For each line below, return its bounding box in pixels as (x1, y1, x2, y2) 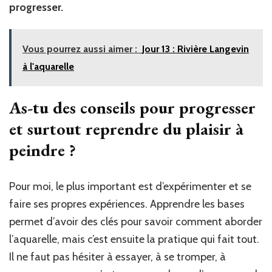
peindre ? (9, 139, 76, 161)
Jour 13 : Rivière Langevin (142, 43, 249, 55)
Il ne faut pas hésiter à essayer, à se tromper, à (9, 250, 226, 264)
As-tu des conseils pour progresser (9, 97, 256, 119)
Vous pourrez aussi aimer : (22, 43, 137, 55)
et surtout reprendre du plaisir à (9, 118, 243, 140)
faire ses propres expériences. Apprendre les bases (9, 197, 245, 211)
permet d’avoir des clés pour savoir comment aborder (9, 215, 262, 229)
